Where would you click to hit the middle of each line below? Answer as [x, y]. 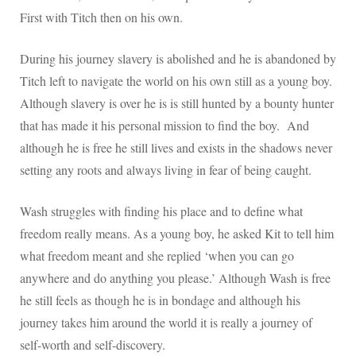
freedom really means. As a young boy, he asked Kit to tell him [177, 234]
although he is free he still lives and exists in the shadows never [176, 148]
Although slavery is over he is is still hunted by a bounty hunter [177, 103]
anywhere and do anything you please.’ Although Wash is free [175, 278]
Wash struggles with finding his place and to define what [161, 211]
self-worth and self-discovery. [93, 345]
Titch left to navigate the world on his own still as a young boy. [176, 81]
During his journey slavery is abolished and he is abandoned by [178, 59]
